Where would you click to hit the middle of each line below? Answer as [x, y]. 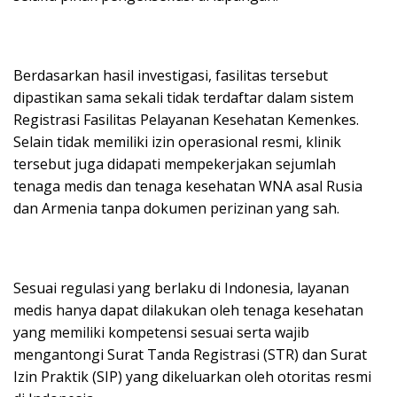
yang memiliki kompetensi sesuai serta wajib [161, 332]
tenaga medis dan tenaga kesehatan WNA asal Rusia [188, 186]
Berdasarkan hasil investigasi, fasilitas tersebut [171, 75]
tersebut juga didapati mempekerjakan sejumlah [175, 164]
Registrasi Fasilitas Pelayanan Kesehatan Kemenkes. [186, 120]
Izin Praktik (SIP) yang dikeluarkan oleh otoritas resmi [192, 377]
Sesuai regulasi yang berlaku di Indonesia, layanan [181, 288]
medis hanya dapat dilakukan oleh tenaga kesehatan [188, 310]
